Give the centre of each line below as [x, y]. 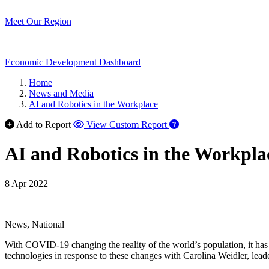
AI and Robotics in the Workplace [93, 104]
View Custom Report [127, 125]
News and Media [61, 93]
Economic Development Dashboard [73, 62]
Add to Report [44, 125]
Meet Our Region [38, 21]
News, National [35, 224]
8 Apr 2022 [26, 183]
